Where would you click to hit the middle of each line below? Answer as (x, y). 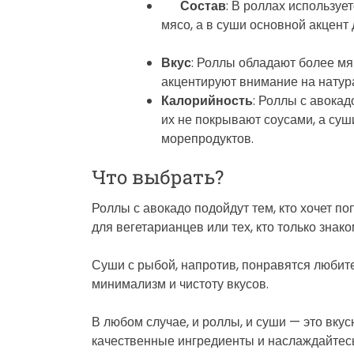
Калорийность (207, 100)
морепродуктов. (207, 138)
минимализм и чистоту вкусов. (180, 284)
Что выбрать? (158, 177)
